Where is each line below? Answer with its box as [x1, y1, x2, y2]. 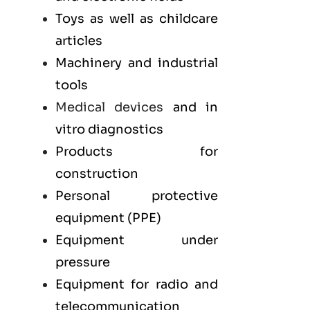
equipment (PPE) [55, 210, 161, 226]
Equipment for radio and [55, 276, 218, 292]
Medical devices [55, 99, 164, 115]
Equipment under [55, 232, 218, 248]
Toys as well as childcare [55, 10, 218, 26]
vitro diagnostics [55, 121, 163, 137]
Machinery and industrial [55, 55, 218, 71]
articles [55, 33, 102, 48]
